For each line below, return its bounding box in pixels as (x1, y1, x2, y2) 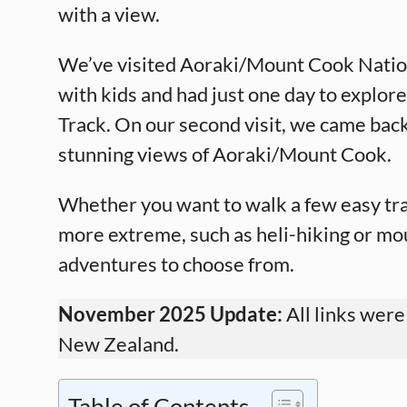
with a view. (58, 2, 160, 26)
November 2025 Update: (58, 302, 283, 326)
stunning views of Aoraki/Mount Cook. (58, 142, 392, 166)
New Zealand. (58, 332, 179, 356)
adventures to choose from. (58, 252, 294, 276)
